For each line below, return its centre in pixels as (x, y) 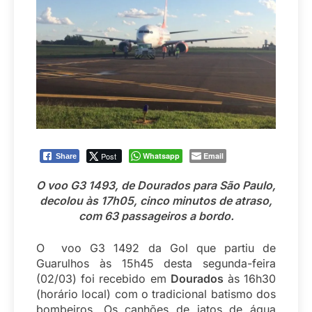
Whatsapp (161, 156)
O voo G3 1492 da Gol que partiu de (156, 248)
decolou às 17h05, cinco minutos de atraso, (156, 201)
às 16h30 (250, 279)
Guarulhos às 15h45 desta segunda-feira (156, 264)
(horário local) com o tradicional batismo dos (156, 294)
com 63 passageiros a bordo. (156, 216)
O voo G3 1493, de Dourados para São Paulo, (156, 186)
